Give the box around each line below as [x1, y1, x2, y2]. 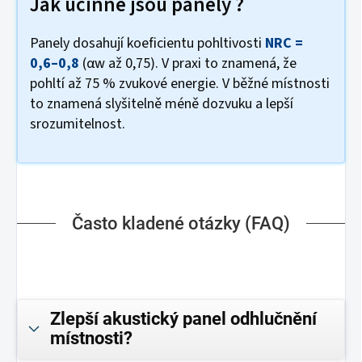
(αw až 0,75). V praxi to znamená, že [79, 53, 297, 74]
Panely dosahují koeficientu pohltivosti [30, 32, 265, 53]
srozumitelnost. [30, 113, 125, 134]
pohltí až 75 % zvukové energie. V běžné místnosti [30, 73, 330, 94]
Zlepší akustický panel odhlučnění [50, 308, 317, 329]
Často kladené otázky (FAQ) [72, 213, 290, 234]
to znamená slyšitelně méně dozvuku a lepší [30, 93, 293, 114]
